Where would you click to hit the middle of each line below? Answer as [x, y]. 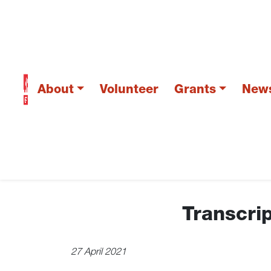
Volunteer [129, 90]
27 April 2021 [99, 253]
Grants [195, 90]
